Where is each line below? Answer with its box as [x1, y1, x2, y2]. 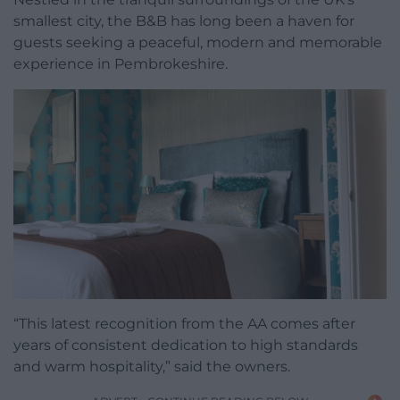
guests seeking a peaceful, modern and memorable [13, 33, 382, 51]
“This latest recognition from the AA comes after [13, 315, 355, 333]
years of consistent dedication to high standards [13, 337, 358, 354]
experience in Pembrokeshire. [13, 54, 228, 72]
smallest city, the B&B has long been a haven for [13, 12, 354, 29]
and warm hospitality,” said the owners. [13, 358, 290, 376]
